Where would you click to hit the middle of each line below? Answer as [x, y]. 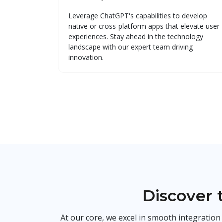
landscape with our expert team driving [131, 47]
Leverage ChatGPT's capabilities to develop [138, 15]
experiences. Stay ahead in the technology [136, 36]
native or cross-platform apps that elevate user [144, 26]
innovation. [86, 57]
